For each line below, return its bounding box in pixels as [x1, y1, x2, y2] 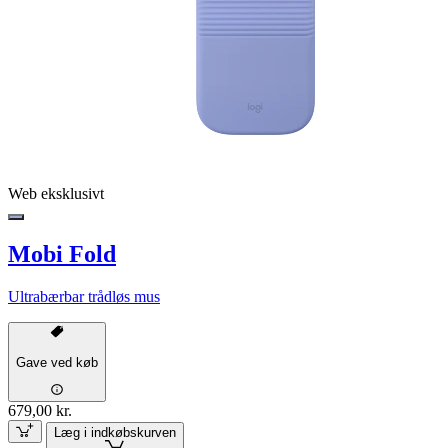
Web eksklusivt [8, 185, 104, 203]
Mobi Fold [8, 241, 116, 268]
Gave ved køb [16, 354, 98, 370]
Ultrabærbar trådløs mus [8, 288, 160, 306]
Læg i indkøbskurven [53, 424, 176, 440]
